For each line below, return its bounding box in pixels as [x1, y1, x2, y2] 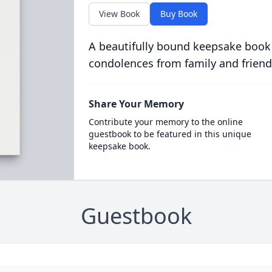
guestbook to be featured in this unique [88, 128, 251, 140]
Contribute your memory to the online [88, 116, 243, 127]
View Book [98, 8, 140, 19]
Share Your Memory [88, 97, 184, 110]
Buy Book [160, 8, 197, 19]
